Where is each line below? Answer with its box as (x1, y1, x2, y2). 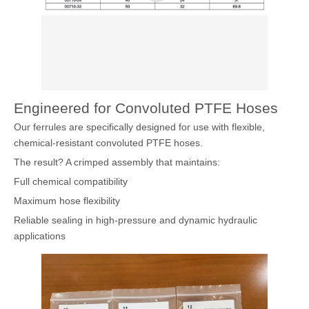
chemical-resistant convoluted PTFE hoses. (14, 137, 203, 148)
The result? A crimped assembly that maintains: (14, 157, 220, 168)
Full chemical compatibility (14, 176, 128, 187)
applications (14, 230, 66, 241)
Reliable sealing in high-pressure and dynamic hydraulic (14, 215, 257, 226)
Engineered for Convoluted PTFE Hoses (14, 100, 278, 116)
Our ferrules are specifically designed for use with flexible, (14, 121, 265, 132)
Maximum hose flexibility (14, 195, 120, 206)
